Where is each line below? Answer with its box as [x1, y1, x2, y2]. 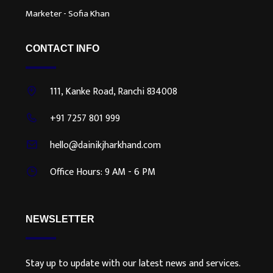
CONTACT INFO [26, 43, 99, 54]
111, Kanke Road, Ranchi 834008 [50, 83, 177, 100]
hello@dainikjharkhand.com [50, 136, 161, 154]
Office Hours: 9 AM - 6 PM [50, 163, 155, 180]
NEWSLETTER [26, 213, 94, 224]
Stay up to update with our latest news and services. [26, 255, 241, 272]
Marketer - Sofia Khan [26, 5, 110, 21]
